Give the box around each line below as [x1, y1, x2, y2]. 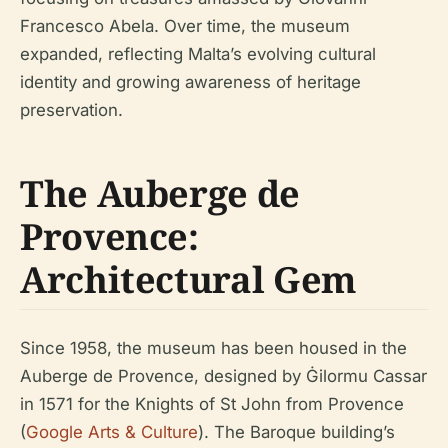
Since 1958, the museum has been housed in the [20, 337, 407, 358]
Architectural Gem [20, 254, 357, 304]
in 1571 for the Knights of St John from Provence [20, 393, 404, 414]
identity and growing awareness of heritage [20, 71, 361, 92]
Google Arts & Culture [26, 421, 198, 442]
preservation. [20, 99, 123, 120]
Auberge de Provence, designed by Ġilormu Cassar [20, 365, 427, 386]
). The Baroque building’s [198, 421, 395, 442]
